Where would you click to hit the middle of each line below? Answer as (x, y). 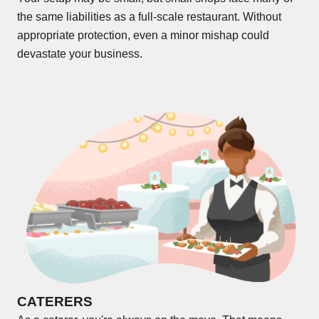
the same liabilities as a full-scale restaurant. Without (149, 17)
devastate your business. (80, 54)
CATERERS (55, 301)
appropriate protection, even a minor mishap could (143, 36)
